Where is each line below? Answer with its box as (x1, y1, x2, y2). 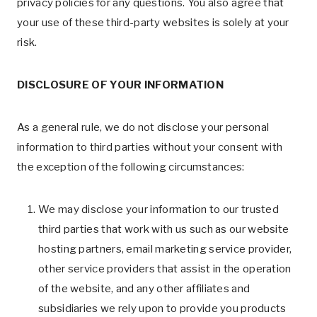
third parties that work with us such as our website (38, 223, 289, 236)
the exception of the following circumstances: (17, 161, 245, 173)
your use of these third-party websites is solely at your (17, 16, 289, 29)
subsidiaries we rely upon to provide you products (38, 302, 287, 315)
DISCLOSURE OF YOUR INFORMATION (17, 79, 224, 91)
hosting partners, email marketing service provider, (38, 243, 292, 255)
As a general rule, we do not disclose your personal (17, 121, 270, 134)
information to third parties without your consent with (17, 141, 283, 154)
